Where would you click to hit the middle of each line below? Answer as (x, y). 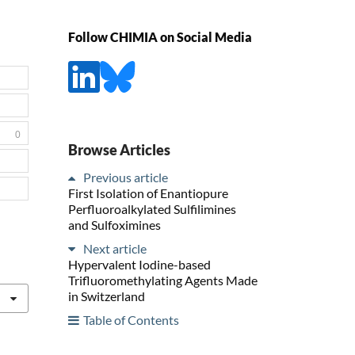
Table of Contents (131, 319)
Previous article (126, 177)
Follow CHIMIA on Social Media (160, 37)
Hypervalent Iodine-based (139, 264)
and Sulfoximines (115, 224)
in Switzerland (107, 296)
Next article (115, 248)
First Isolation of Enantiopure (148, 193)
